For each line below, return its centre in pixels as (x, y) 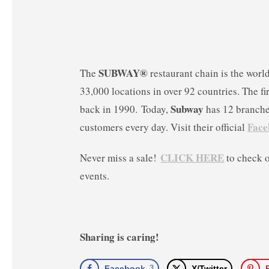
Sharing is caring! (120, 237)
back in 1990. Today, (125, 109)
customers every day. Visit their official (164, 127)
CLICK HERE (192, 158)
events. (95, 176)
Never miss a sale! (120, 158)
